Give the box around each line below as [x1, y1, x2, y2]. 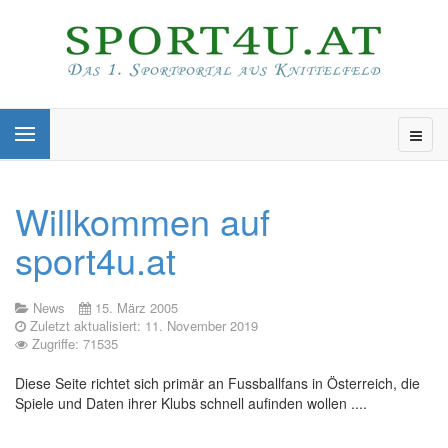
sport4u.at [15, 234, 176, 285]
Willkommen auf [15, 195, 270, 246]
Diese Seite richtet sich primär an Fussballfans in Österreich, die [15, 373, 420, 393]
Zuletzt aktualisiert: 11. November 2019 [30, 316, 258, 335]
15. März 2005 [95, 298, 178, 317]
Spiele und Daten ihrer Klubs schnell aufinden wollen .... [15, 393, 367, 413]
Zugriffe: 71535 [32, 334, 118, 353]
